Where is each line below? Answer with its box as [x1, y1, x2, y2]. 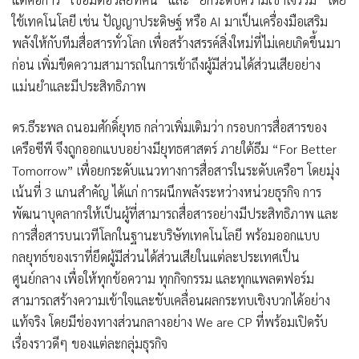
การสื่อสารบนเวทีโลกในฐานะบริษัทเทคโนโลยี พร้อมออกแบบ [12, 227, 320, 244]
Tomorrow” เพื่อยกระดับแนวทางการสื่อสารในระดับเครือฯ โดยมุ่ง [12, 162, 340, 179]
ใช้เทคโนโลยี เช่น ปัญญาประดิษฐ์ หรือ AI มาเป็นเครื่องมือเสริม [12, 13, 328, 30]
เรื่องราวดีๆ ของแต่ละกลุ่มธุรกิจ [12, 335, 167, 353]
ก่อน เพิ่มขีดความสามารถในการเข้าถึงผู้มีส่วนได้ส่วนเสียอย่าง [12, 56, 321, 74]
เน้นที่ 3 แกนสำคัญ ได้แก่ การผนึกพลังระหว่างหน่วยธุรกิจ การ [12, 184, 321, 201]
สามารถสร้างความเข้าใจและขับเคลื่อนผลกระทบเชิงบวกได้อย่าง [12, 292, 330, 309]
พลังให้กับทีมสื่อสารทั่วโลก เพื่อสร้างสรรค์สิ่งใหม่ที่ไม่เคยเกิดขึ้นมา [12, 34, 341, 52]
